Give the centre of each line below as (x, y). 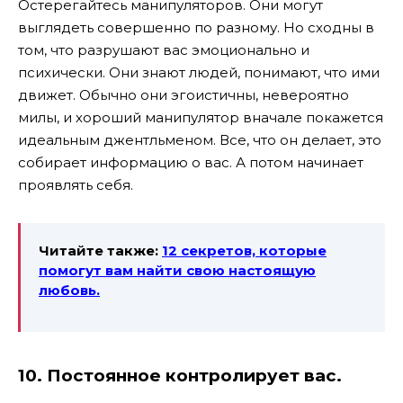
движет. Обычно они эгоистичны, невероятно (184, 94)
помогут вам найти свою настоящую (177, 270)
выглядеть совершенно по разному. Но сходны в (196, 27)
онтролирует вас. (259, 376)
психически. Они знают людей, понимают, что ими (199, 72)
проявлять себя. (76, 184)
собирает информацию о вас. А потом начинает (191, 162)
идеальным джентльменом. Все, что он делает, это (200, 139)
